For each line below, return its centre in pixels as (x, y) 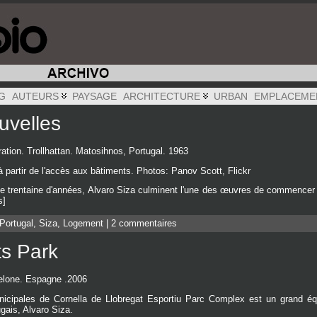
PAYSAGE (94, 96)
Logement (83, 224)
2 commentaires (144, 224)
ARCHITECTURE (162, 96)
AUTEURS (35, 96)
